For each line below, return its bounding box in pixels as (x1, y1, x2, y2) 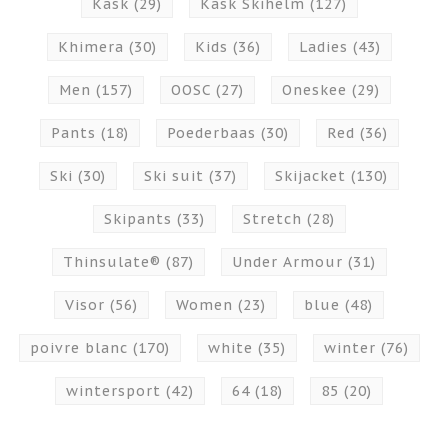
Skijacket (275, 167, 351, 185)
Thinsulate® (62, 253, 166, 271)
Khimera (57, 38, 129, 56)
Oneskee (281, 81, 352, 99)
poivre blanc (29, 339, 133, 357)
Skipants (103, 210, 177, 228)
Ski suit (144, 167, 209, 185)
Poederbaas (166, 124, 261, 142)
